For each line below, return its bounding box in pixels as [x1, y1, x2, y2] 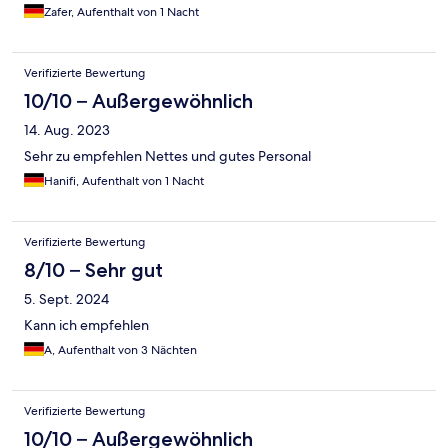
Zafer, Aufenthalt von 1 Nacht [44, 3, 199, 20]
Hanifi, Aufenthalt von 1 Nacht [44, 172, 204, 189]
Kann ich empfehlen [24, 315, 149, 334]
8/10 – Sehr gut [24, 257, 163, 282]
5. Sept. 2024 [24, 289, 109, 308]
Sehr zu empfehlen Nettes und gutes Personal [24, 146, 311, 165]
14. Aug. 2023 [24, 120, 110, 139]
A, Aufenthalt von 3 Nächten [44, 341, 197, 358]
